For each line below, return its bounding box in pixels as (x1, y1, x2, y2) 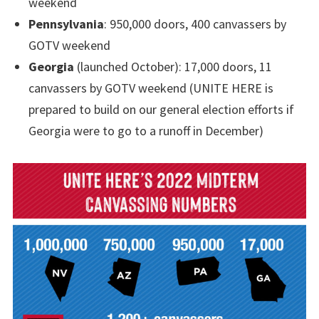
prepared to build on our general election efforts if (28, 100, 294, 117)
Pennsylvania (28, 15, 104, 32)
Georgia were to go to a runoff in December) (28, 122, 263, 139)
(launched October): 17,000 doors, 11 (73, 58, 272, 75)
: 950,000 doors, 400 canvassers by (103, 15, 286, 32)
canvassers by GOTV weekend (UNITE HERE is (28, 79, 273, 96)
